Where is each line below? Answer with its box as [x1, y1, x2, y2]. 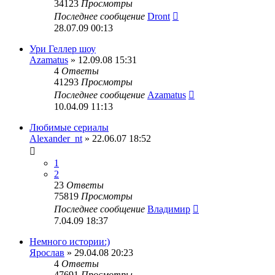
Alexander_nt [29, 133, 82, 144]
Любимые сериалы [29, 122, 109, 133]
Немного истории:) [29, 236, 110, 247]
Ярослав [29, 247, 64, 258]
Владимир [147, 203, 190, 214]
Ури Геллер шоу [29, 43, 96, 54]
